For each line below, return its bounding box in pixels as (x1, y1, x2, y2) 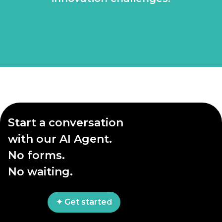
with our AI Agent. (8, 132, 112, 146)
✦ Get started (56, 197, 112, 207)
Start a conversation (8, 116, 123, 129)
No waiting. (8, 165, 73, 178)
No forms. (8, 149, 65, 162)
